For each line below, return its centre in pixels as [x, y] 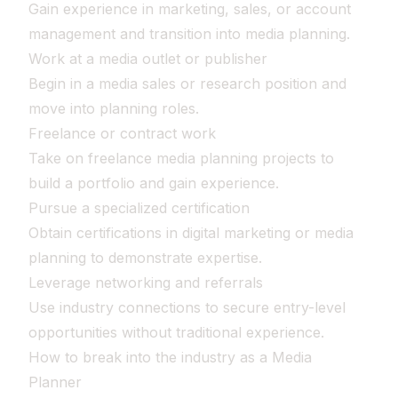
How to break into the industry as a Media [170, 357]
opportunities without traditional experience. [176, 332]
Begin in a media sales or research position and [187, 84]
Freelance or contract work [122, 133]
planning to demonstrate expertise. [145, 258]
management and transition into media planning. [189, 34]
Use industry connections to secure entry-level [187, 307]
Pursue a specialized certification [139, 208]
